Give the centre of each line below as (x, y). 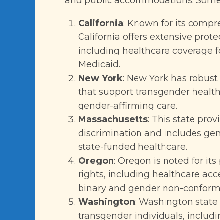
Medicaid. (99, 64)
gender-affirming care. (128, 106)
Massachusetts (113, 119)
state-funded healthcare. (133, 147)
